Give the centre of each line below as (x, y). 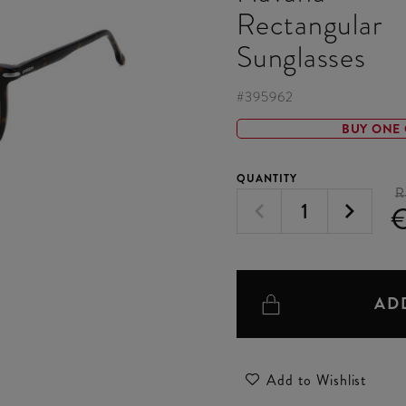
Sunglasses (301, 58)
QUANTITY (267, 179)
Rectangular (309, 25)
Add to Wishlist (317, 381)
